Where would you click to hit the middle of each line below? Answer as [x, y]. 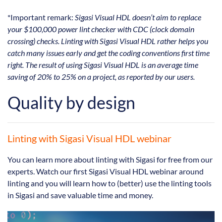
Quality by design [71, 103]
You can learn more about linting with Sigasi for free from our [110, 160]
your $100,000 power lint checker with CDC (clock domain [101, 29]
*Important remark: [41, 17]
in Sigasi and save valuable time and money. [80, 195]
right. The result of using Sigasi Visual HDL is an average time [103, 65]
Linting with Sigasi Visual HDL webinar [89, 139]
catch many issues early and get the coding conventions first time [109, 53]
